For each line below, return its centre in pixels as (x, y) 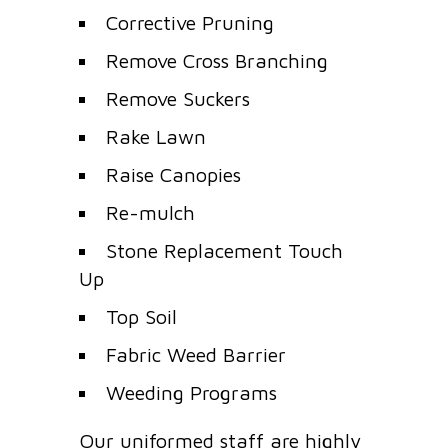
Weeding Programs (191, 393)
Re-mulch (150, 213)
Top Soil (141, 317)
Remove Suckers (178, 99)
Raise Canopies (173, 175)
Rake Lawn (156, 137)
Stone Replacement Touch (224, 251)
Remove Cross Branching (217, 61)
